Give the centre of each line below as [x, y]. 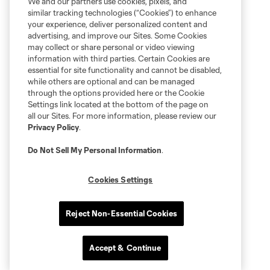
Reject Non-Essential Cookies [121, 213]
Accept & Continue [125, 248]
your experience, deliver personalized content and [118, 24]
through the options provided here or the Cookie [116, 93]
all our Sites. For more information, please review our [122, 116]
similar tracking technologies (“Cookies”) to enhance [122, 13]
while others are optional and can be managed [111, 81]
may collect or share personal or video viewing [111, 47]
